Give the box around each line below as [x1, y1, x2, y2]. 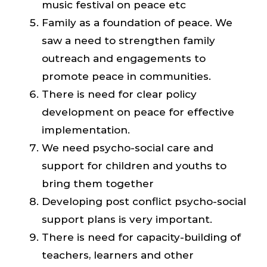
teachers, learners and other [42, 249, 194, 261]
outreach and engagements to [42, 52, 206, 64]
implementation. [42, 123, 130, 136]
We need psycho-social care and [42, 141, 213, 154]
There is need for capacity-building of [42, 231, 241, 243]
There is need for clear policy [42, 88, 197, 100]
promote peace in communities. [42, 70, 211, 82]
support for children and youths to [42, 159, 226, 172]
